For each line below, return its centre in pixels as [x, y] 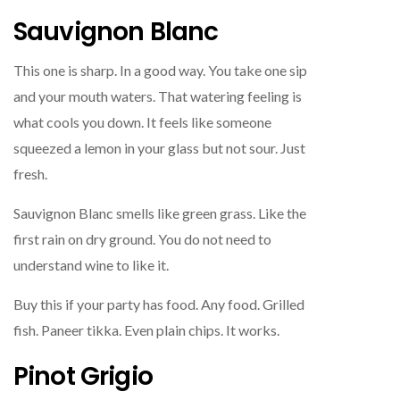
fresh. [30, 173]
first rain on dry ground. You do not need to [142, 238]
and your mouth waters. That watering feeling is [158, 96]
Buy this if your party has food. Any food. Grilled [159, 304]
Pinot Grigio [83, 376]
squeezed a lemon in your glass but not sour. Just [159, 147]
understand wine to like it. [91, 264]
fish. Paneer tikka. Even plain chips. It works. [146, 329]
